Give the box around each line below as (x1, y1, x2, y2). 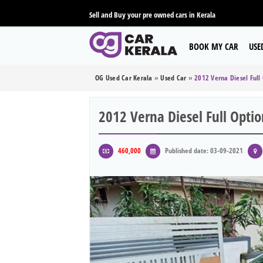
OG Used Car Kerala (95, 73, 153, 83)
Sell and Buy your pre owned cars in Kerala (89, 9, 215, 20)
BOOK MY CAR (189, 41, 238, 52)
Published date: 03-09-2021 (163, 146, 243, 156)
